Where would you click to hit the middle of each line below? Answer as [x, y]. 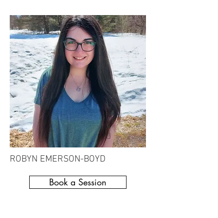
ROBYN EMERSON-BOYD [58, 159]
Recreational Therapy [48, 209]
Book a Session [78, 182]
